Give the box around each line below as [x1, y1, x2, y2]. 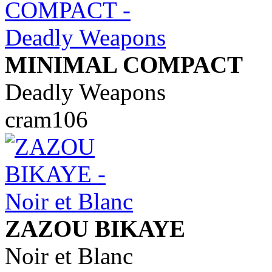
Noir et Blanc [5, 242, 133, 269]
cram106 [5, 106, 88, 132]
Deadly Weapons [5, 78, 166, 105]
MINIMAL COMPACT [5, 51, 243, 78]
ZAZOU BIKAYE [5, 215, 185, 242]
